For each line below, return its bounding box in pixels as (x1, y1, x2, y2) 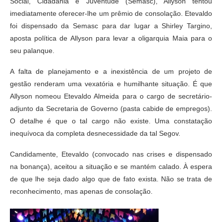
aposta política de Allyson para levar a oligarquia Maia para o (10, 34, 212, 42)
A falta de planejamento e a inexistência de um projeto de (10, 67, 212, 75)
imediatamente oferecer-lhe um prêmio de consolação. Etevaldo (10, 9, 212, 17)
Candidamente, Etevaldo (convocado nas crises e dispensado (10, 150, 212, 158)
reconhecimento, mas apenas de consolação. (10, 187, 153, 195)
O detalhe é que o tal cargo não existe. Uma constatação (10, 116, 212, 125)
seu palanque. (10, 46, 55, 55)
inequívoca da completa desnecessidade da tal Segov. (10, 129, 180, 137)
